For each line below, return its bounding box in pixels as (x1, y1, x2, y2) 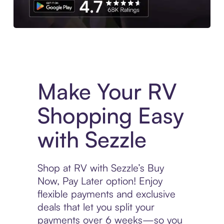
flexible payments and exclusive (37, 187, 175, 200)
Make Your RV (37, 77, 176, 105)
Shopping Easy (37, 101, 184, 129)
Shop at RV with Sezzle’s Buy (37, 161, 164, 174)
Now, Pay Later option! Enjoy (37, 174, 162, 187)
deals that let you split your (37, 200, 154, 213)
